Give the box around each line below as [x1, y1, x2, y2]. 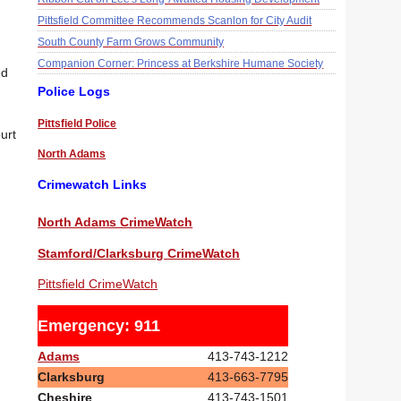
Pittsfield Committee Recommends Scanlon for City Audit [38, 14, 312, 27]
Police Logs [38, 84, 111, 98]
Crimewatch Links [38, 176, 148, 192]
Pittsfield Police [38, 116, 117, 130]
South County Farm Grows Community [38, 36, 225, 48]
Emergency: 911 [38, 317, 161, 335]
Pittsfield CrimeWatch [38, 277, 158, 291]
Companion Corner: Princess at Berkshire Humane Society [38, 57, 324, 70]
